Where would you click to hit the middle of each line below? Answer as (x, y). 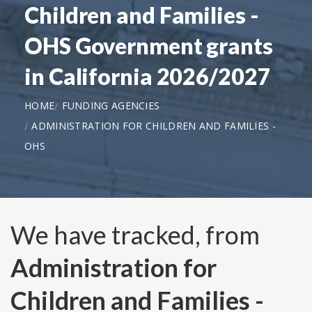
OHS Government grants (149, 45)
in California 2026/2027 (148, 76)
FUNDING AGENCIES (111, 105)
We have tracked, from (135, 235)
